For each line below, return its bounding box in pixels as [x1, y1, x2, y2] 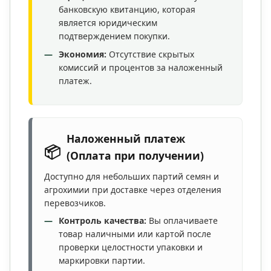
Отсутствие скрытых [106, 48, 194, 60]
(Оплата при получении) [66, 148, 204, 163]
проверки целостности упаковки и [59, 241, 203, 253]
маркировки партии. [59, 255, 145, 267]
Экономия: [59, 48, 106, 60]
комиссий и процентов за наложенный [59, 62, 223, 74]
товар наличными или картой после [59, 228, 211, 240]
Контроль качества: [59, 215, 146, 227]
